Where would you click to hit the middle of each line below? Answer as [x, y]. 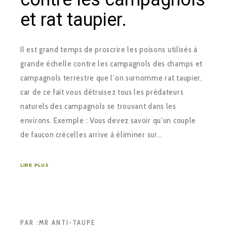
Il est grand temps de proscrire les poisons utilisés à [109, 49]
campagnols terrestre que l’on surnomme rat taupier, [111, 78]
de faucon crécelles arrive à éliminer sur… [91, 134]
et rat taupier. [73, 20]
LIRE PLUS [35, 165]
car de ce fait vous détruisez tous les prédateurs [102, 92]
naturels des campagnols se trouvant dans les [98, 106]
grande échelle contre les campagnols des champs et [112, 63]
